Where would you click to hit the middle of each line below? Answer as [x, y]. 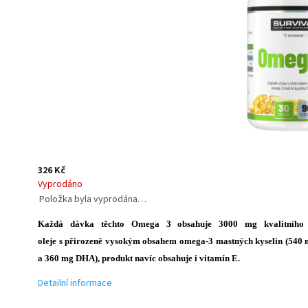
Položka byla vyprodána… [93, 199]
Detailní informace [75, 283]
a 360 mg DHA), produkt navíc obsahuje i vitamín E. [140, 258]
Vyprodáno [60, 184]
